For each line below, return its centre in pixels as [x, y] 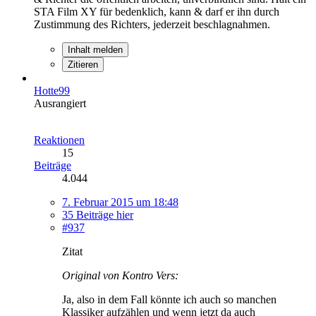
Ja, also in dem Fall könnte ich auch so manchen [169, 299]
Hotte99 [52, 90]
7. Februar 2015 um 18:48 [120, 202]
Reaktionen [59, 140]
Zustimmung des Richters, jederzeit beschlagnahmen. [152, 24]
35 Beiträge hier [98, 214]
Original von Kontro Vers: [120, 275]
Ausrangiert [60, 103]
